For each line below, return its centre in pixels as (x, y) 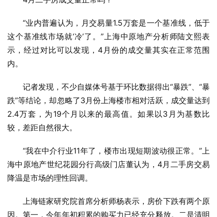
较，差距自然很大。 (42, 128)
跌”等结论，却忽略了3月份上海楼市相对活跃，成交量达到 (108, 101)
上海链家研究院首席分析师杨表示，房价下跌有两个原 (116, 201)
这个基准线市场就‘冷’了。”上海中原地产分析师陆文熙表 (108, 37)
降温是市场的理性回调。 (50, 178)
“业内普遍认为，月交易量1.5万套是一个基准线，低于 (116, 23)
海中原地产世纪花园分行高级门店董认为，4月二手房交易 (108, 164)
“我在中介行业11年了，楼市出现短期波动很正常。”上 (116, 151)
